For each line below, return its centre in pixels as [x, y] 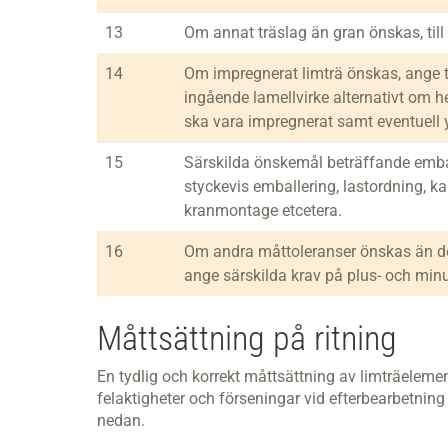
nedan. [121, 420]
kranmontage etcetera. [263, 210]
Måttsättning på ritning [247, 338]
